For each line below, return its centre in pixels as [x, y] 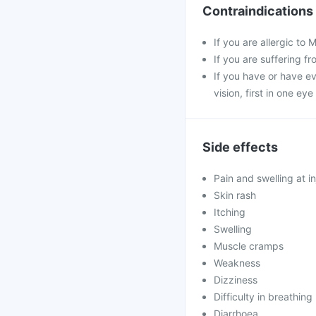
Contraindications [258, 11]
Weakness [237, 263]
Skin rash [235, 195]
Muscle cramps [249, 246]
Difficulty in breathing [263, 297]
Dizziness [236, 280]
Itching [230, 212]
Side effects [240, 147]
